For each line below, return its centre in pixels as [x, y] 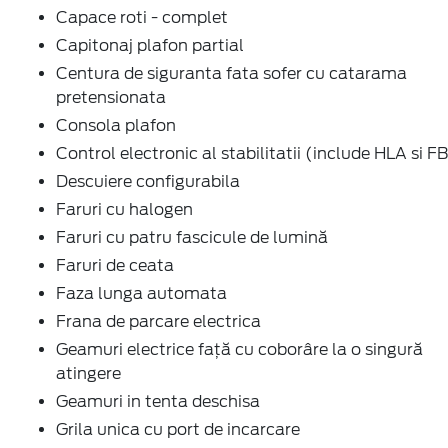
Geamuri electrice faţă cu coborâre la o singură [239, 349]
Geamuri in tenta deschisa [158, 401]
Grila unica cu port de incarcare [178, 429]
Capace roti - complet [142, 17]
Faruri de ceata [115, 265]
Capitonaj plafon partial [150, 45]
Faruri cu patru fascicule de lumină [192, 237]
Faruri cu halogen [124, 209]
